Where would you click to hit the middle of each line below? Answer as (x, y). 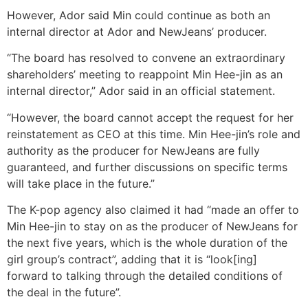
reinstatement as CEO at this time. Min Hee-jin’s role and (154, 134)
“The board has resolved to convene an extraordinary (146, 58)
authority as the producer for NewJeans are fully (133, 150)
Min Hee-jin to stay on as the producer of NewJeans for (152, 227)
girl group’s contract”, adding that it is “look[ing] (132, 260)
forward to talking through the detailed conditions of (145, 276)
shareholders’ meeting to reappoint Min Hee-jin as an (145, 75)
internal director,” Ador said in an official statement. (141, 91)
